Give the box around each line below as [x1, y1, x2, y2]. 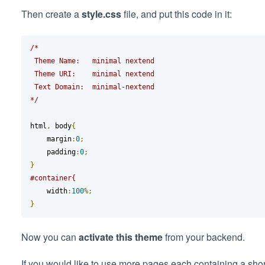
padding [46, 147, 76, 156]
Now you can [21, 230, 79, 244]
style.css [81, 7, 121, 21]
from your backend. [162, 230, 245, 244]
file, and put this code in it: [121, 7, 232, 21]
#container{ [30, 173, 76, 182]
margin [46, 134, 72, 143]
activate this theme [78, 230, 163, 244]
